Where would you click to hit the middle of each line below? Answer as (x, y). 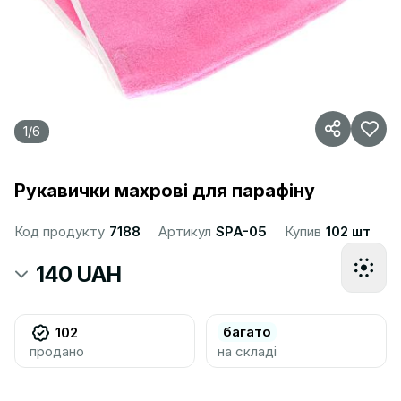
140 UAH (79, 274)
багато (247, 332)
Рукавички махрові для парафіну (165, 191)
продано (57, 351)
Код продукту (61, 231)
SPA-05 (241, 231)
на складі (247, 351)
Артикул (187, 231)
